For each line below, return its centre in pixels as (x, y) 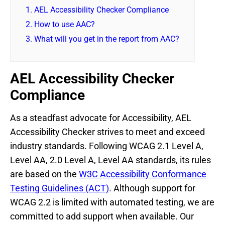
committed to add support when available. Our (102, 216)
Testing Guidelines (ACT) (60, 188)
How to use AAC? (64, 24)
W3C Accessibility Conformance (143, 174)
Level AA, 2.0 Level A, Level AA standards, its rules (110, 160)
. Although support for (152, 188)
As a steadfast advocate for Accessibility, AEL (101, 118)
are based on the (44, 174)
